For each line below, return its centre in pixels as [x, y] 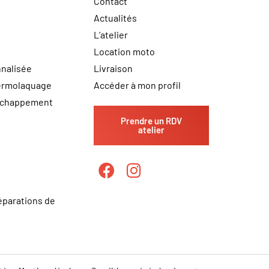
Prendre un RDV [151, 121]
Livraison [113, 68]
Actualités [115, 18]
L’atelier [110, 35]
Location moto [124, 52]
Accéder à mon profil [137, 85]
